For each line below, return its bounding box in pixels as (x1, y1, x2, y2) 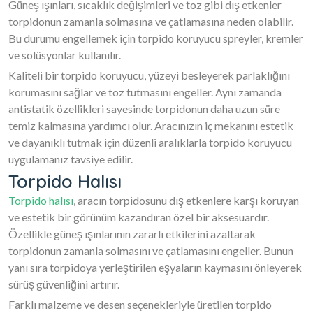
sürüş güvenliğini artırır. (8, 277, 119, 291)
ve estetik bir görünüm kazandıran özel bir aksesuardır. (8, 210, 269, 224)
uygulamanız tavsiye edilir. (8, 152, 133, 166)
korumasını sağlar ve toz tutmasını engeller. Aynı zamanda (8, 85, 282, 99)
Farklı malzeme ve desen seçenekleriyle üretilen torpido (8, 298, 272, 312)
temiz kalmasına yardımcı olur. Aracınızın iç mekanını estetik (8, 119, 293, 133)
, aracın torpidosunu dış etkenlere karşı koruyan (73, 194, 299, 208)
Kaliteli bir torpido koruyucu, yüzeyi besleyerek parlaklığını (8, 68, 290, 82)
